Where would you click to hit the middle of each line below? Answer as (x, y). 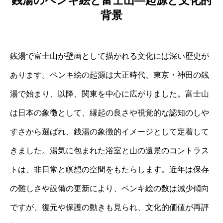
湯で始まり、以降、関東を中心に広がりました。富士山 (110, 94)
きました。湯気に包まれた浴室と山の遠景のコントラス (110, 151)
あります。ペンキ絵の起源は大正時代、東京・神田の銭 (110, 75)
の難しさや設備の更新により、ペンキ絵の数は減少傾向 (110, 189)
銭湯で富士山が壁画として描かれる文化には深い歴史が (110, 56)
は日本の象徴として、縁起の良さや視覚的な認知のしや (110, 113)
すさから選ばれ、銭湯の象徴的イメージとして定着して (110, 132)
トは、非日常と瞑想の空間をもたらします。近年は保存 (110, 170)
